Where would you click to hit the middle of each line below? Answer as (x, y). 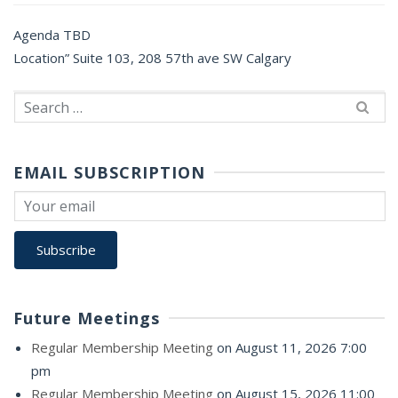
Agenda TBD (52, 35)
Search (33, 102)
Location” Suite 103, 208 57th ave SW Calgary (152, 58)
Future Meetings (87, 318)
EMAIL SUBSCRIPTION (109, 172)
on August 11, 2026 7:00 (290, 347)
